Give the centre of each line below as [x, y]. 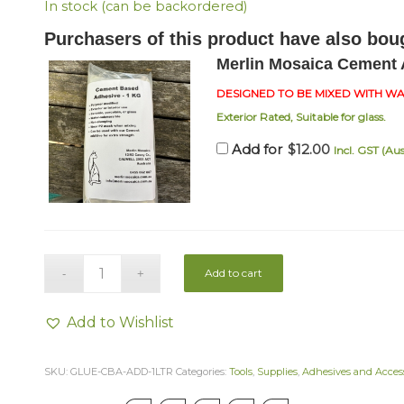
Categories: [202, 372]
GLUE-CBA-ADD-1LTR [121, 372]
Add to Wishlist [120, 323]
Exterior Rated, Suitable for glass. [302, 117]
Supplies [277, 372]
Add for [257, 150]
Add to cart [234, 273]
